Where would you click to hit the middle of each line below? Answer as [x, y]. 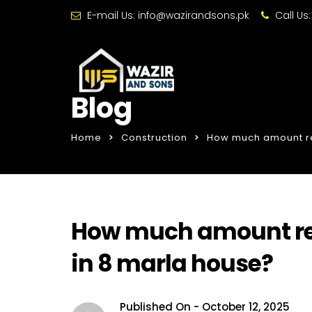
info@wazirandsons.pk [194, 15]
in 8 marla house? [172, 264]
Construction [154, 138]
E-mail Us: [111, 15]
